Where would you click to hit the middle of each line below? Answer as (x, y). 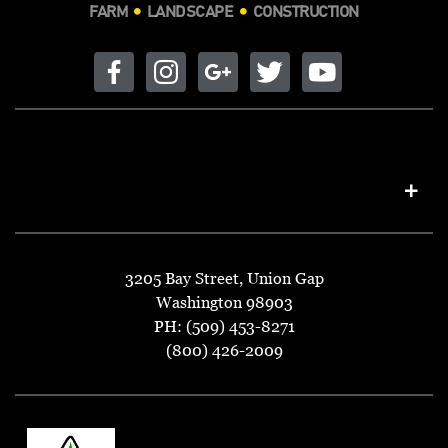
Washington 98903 (224, 301)
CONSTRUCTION (305, 11)
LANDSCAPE (190, 11)
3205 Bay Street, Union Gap (224, 277)
